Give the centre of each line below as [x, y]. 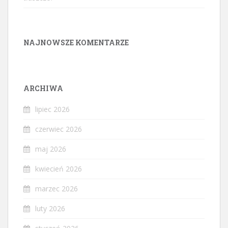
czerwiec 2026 [59, 129]
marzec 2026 [56, 188]
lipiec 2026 [52, 109]
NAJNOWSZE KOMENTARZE [76, 42]
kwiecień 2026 [59, 168]
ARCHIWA [43, 88]
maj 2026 [51, 149]
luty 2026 [50, 208]
